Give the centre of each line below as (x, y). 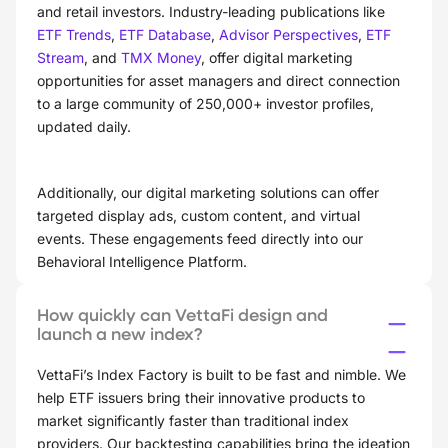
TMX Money (161, 58)
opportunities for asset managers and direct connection (218, 81)
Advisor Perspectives (288, 35)
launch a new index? (120, 334)
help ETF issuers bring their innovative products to (201, 398)
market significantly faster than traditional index (193, 421)
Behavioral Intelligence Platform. (144, 262)
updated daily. (86, 127)
